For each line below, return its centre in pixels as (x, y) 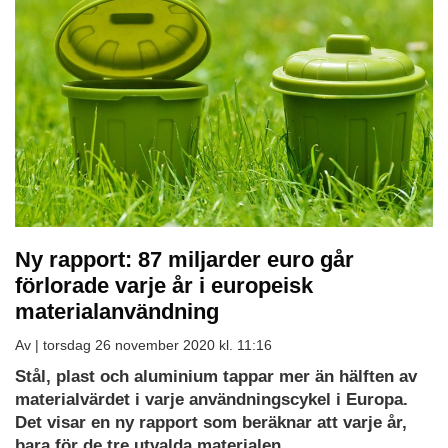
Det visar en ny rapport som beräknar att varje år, (211, 423)
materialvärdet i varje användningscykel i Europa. (211, 400)
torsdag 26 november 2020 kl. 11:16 (157, 345)
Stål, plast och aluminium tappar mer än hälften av (216, 377)
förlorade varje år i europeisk (164, 286)
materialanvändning (117, 312)
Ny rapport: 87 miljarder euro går (184, 260)
